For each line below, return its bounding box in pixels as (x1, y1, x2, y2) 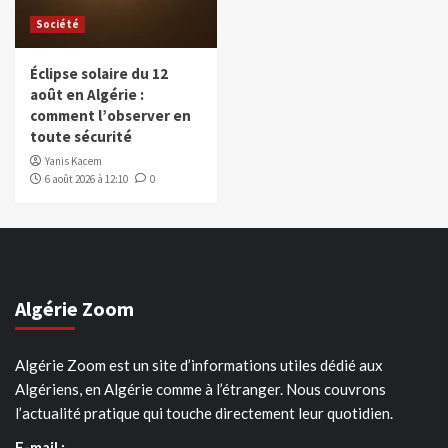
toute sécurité (30, 126, 132, 146)
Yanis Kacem (45, 153, 102, 168)
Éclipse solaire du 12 (30, 63, 168, 83)
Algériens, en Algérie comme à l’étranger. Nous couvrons (15, 379, 386, 398)
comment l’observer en (30, 105, 191, 125)
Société (36, 16, 79, 31)
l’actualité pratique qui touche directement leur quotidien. (15, 403, 393, 422)
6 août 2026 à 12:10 (45, 171, 128, 186)
